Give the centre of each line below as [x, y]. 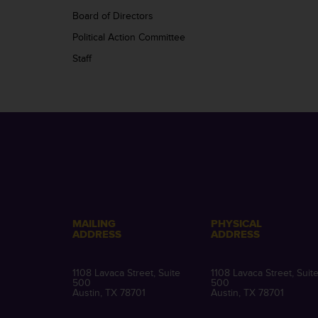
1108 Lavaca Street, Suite [126, 273]
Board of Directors [113, 16]
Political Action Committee [129, 37]
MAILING [94, 224]
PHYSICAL [236, 224]
